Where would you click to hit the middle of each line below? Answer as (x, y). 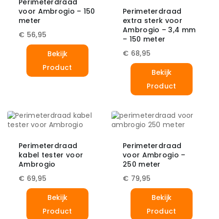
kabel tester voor (51, 155)
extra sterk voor (153, 21)
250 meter (142, 164)
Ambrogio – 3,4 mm (159, 30)
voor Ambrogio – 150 (57, 11)
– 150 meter (144, 39)
